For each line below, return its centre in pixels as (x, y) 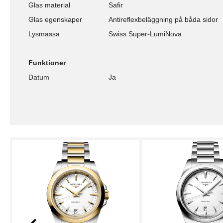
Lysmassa (44, 34)
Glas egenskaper (55, 20)
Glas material (49, 5)
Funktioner (47, 63)
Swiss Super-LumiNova (145, 34)
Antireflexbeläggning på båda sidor (163, 20)
